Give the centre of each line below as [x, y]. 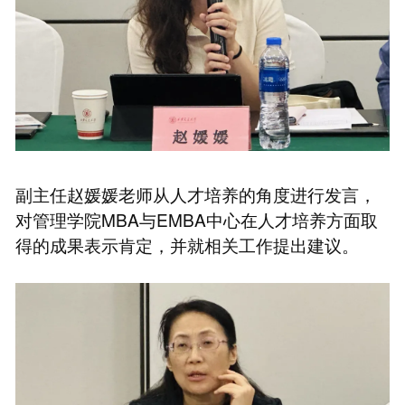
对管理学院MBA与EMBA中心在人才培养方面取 [196, 219]
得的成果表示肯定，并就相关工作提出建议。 [187, 244]
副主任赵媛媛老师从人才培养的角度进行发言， [195, 193]
